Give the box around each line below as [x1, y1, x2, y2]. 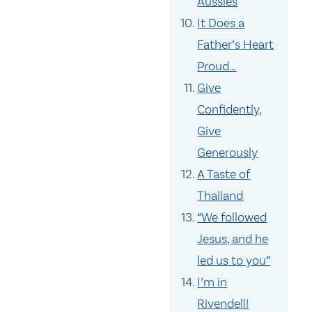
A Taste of [197, 166, 251, 182]
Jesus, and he [197, 231, 269, 247]
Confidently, [197, 102, 263, 118]
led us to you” [197, 253, 271, 269]
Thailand [197, 188, 244, 204]
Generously [197, 145, 258, 161]
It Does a [197, 15, 245, 31]
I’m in [197, 274, 228, 290]
